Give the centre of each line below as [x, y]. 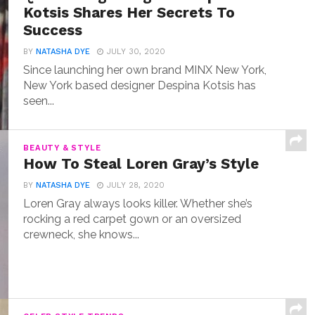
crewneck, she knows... [82, 235]
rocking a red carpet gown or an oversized [133, 219]
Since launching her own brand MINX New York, [145, 70]
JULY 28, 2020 [136, 186]
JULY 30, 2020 [136, 52]
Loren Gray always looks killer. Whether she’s [138, 204]
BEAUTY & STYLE [62, 148]
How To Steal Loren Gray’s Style [141, 164]
